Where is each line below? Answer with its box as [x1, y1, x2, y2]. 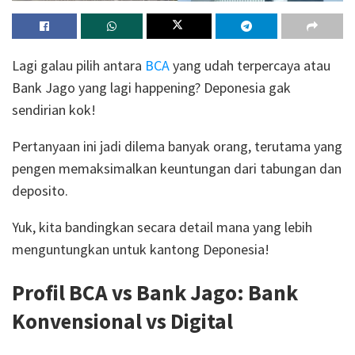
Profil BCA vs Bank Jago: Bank [12, 279, 298, 307]
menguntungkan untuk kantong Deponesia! [12, 239, 269, 258]
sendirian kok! [12, 100, 99, 119]
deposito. [12, 181, 71, 200]
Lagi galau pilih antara [12, 55, 145, 74]
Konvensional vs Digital [12, 307, 233, 335]
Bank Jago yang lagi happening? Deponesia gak [12, 78, 291, 97]
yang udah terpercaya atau [170, 55, 330, 74]
